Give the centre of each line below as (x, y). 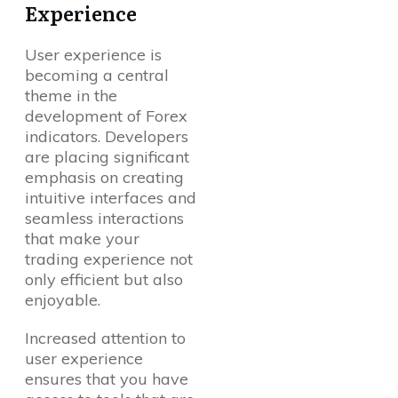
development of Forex (106, 116)
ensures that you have (107, 379)
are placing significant (107, 157)
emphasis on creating (104, 178)
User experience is (93, 55)
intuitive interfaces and (111, 198)
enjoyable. (63, 300)
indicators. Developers (107, 137)
